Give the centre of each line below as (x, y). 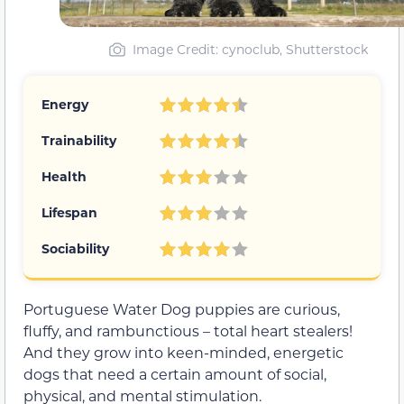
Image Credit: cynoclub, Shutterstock (250, 50)
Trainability (79, 141)
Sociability (75, 249)
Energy (65, 105)
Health (64, 177)
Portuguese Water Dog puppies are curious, (182, 309)
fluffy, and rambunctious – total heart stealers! (188, 331)
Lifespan (69, 213)
